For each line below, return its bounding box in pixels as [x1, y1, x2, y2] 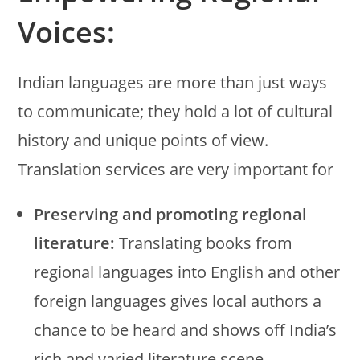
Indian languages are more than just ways [18, 71, 328, 93]
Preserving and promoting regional [34, 202, 308, 225]
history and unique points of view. [18, 129, 269, 151]
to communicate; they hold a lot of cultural [18, 100, 333, 122]
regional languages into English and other [34, 260, 341, 283]
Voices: [18, 11, 116, 51]
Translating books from [115, 231, 293, 254]
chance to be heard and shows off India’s [34, 318, 337, 341]
